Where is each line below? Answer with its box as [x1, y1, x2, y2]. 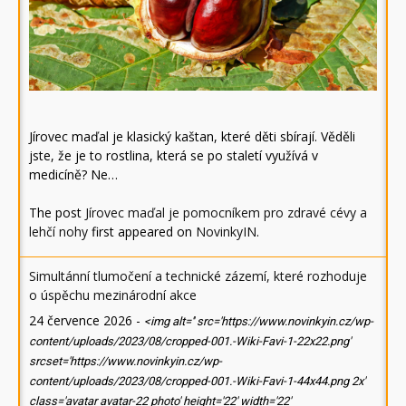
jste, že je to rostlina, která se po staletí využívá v [29, 147, 318, 165]
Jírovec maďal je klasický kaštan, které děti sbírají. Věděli [29, 128, 355, 146]
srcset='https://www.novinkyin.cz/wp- [29, 354, 222, 369]
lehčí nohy [29, 223, 88, 241]
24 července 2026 [29, 312, 132, 330]
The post [29, 204, 85, 222]
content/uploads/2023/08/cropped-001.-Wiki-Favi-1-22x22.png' [29, 334, 351, 349]
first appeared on [88, 223, 196, 241]
